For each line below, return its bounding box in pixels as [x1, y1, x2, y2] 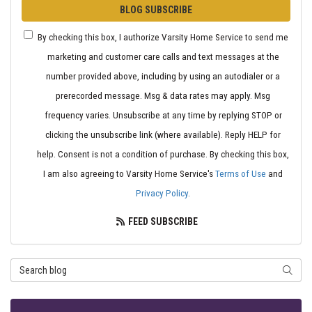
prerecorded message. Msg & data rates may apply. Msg [56, 89, 270, 101]
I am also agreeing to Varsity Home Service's [43, 167, 215, 179]
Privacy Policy [136, 187, 188, 198]
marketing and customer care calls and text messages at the [47, 50, 279, 62]
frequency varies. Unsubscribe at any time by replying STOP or [44, 109, 282, 120]
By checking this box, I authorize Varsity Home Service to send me [38, 31, 288, 42]
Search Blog [10, 258, 72, 274]
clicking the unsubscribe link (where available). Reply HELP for [45, 128, 281, 140]
